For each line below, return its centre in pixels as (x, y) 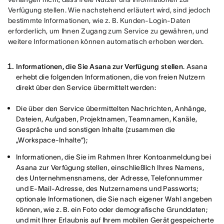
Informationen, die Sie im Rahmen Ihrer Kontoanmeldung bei (113, 157)
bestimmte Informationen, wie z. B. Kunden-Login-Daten (99, 20)
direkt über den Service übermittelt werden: (86, 87)
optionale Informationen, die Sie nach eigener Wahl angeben (114, 199)
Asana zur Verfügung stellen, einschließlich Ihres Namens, (110, 167)
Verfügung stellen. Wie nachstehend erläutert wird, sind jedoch (109, 10)
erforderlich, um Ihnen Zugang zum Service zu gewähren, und (108, 31)
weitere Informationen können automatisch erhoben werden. (106, 41)
